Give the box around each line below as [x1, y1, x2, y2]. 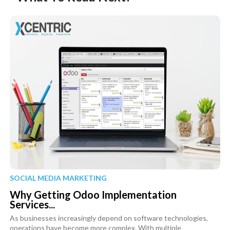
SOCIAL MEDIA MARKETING [9, 173, 107, 182]
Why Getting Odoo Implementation [9, 188, 177, 201]
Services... [9, 198, 55, 210]
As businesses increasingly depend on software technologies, [9, 213, 208, 222]
